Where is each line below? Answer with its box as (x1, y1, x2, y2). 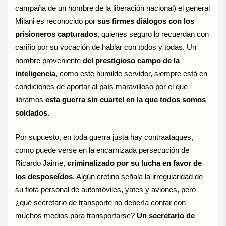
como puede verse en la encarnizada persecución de (15, 146, 190, 154)
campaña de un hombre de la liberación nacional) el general (15, 4, 210, 12)
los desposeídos (15, 172, 73, 181)
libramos (15, 95, 46, 104)
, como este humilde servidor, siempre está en (55, 69, 208, 78)
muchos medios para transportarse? (15, 211, 137, 220)
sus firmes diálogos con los (97, 17, 195, 25)
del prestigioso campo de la (83, 56, 180, 65)
